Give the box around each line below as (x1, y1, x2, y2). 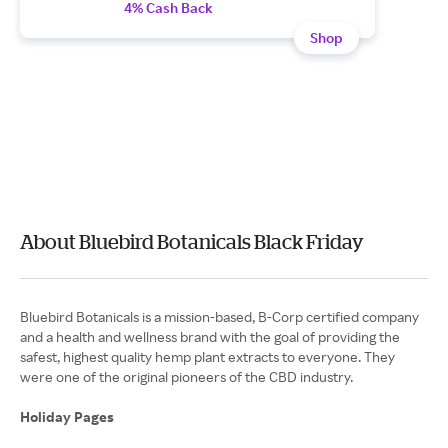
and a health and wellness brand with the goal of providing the (20, 328, 400, 345)
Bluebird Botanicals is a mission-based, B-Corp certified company (20, 308, 419, 325)
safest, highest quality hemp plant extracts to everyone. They (20, 348, 395, 365)
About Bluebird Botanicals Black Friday (20, 230, 364, 253)
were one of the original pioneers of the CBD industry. (20, 368, 353, 385)
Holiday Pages (20, 408, 117, 425)
